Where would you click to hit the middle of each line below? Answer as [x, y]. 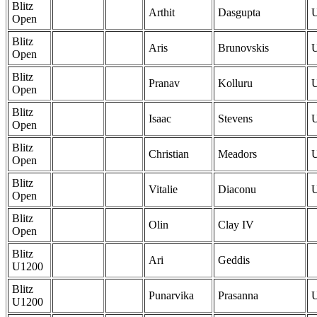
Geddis [234, 260]
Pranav [164, 83]
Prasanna [238, 296]
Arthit [162, 13]
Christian [169, 154]
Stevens [235, 119]
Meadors [237, 154]
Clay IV [236, 225]
